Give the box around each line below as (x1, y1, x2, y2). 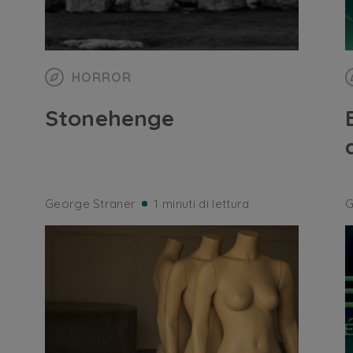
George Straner (44, 196, 136, 211)
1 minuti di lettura (154, 196, 250, 211)
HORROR (71, 69, 132, 85)
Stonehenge (44, 104, 174, 132)
